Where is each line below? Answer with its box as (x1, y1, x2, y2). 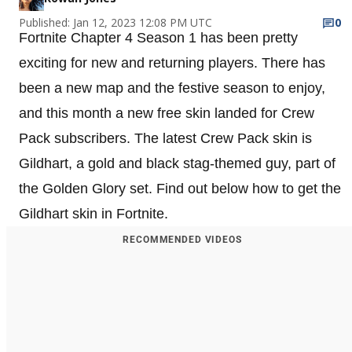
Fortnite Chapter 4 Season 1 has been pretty (19, 29, 298, 46)
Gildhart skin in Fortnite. (19, 205, 168, 222)
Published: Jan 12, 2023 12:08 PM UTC (19, 14, 212, 30)
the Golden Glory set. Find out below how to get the (19, 180, 341, 196)
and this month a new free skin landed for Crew (19, 104, 314, 121)
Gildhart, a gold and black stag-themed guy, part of (19, 155, 335, 171)
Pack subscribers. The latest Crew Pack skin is (19, 130, 312, 146)
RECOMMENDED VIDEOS (123, 233, 242, 245)
